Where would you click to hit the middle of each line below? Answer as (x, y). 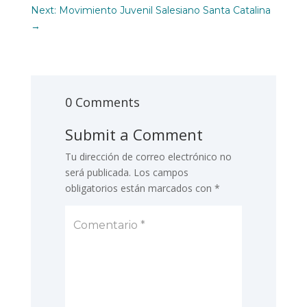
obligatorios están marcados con (139, 188)
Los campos (161, 172)
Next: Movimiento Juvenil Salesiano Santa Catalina (150, 10)
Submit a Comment (134, 134)
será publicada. (98, 172)
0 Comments (102, 102)
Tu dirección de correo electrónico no (148, 156)
